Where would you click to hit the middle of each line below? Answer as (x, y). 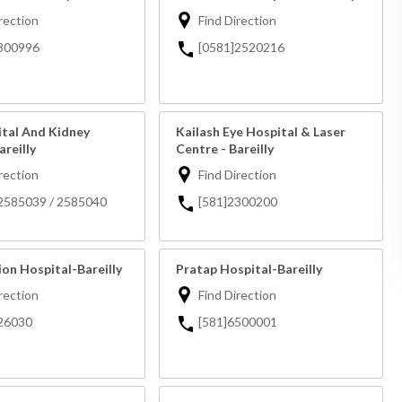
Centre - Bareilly (224, 149)
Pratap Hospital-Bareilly (249, 269)
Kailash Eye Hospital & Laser (260, 132)
